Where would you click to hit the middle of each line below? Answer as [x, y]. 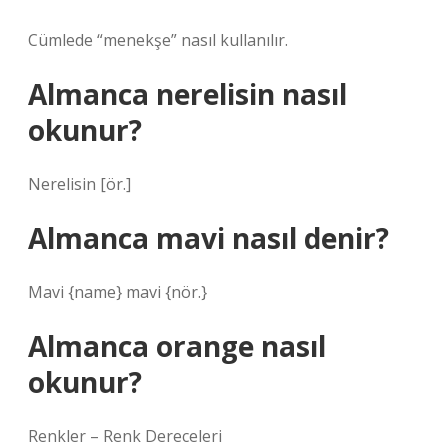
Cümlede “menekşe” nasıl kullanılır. [158, 40]
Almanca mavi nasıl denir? [208, 238]
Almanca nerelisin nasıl [187, 94]
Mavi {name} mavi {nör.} [117, 292]
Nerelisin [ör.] [79, 184]
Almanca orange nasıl [177, 346]
